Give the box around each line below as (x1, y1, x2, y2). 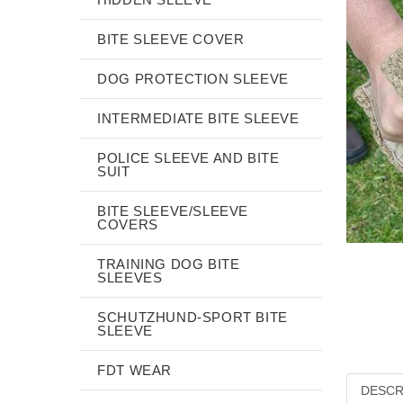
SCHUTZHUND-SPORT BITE (97, 309, 288, 325)
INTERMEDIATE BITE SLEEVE (97, 110, 300, 126)
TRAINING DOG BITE (97, 255, 240, 272)
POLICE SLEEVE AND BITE (97, 149, 280, 166)
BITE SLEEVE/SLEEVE (97, 202, 249, 219)
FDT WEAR (97, 362, 173, 378)
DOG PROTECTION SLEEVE (97, 70, 289, 86)
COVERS (97, 216, 158, 232)
